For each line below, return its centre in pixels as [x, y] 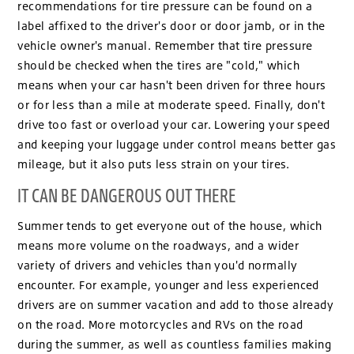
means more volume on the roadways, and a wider [158, 245]
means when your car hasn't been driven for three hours [172, 85]
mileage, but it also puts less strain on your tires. [154, 164]
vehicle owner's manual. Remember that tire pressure [165, 46]
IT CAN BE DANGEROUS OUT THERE [127, 195]
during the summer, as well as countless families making [175, 344]
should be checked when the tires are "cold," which [159, 66]
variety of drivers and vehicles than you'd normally [158, 265]
